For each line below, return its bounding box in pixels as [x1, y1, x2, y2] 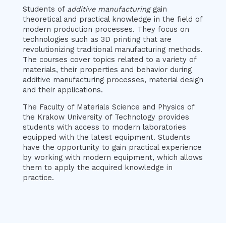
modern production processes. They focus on [22, 24, 189, 34]
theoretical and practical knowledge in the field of [22, 14, 202, 24]
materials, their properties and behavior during [22, 65, 192, 74]
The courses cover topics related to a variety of [22, 54, 196, 64]
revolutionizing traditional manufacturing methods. [22, 44, 202, 54]
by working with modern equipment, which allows [22, 153, 203, 162]
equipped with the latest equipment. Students [22, 133, 190, 142]
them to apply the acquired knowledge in [22, 163, 173, 173]
